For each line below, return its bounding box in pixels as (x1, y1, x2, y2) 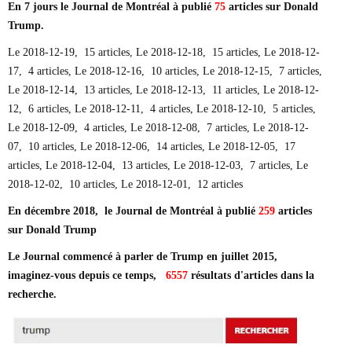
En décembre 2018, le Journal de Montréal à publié (8, 204, 258, 217)
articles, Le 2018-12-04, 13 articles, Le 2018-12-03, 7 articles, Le (8, 159, 308, 171)
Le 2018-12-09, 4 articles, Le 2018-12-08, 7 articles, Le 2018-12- (8, 121, 309, 134)
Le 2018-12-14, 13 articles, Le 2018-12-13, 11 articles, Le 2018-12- (8, 83, 319, 96)
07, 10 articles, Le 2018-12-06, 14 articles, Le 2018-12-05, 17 (8, 140, 295, 152)
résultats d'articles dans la (188, 269, 314, 281)
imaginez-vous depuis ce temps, (8, 269, 166, 281)
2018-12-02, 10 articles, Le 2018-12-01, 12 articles (8, 178, 243, 190)
